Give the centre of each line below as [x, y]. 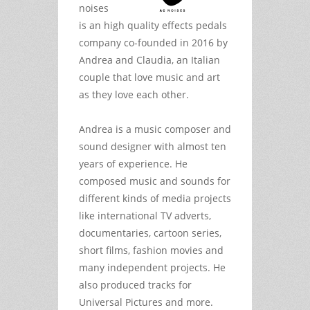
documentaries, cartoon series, [150, 232]
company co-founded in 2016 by [153, 42]
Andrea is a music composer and [155, 129]
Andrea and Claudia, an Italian [149, 60]
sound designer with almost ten [153, 146]
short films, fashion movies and [151, 250]
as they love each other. [135, 94]
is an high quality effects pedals [153, 25]
